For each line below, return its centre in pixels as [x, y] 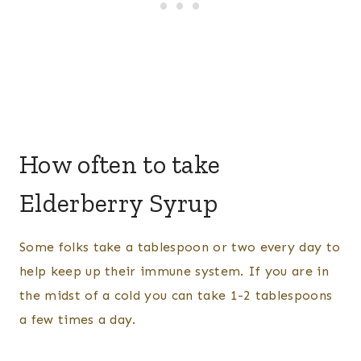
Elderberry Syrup [119, 203]
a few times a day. [78, 320]
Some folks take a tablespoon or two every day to [180, 247]
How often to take [120, 165]
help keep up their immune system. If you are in [174, 272]
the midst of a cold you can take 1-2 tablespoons [176, 296]
